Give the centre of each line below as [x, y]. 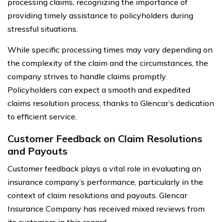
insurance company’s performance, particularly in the [105, 182]
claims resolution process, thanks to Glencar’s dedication [111, 103]
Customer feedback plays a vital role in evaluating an [104, 168]
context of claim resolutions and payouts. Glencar [97, 195]
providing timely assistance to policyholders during [100, 15]
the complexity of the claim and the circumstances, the [108, 63]
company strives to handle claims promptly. [87, 76]
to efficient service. [42, 116]
